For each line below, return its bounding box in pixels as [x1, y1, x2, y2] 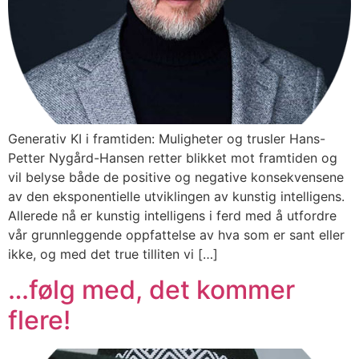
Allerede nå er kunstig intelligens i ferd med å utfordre [8, 207, 337, 224]
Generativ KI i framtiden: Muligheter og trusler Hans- [8, 130, 325, 147]
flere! [8, 305, 71, 337]
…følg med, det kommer [8, 274, 295, 306]
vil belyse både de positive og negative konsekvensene [8, 168, 344, 185]
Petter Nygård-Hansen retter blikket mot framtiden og [8, 149, 337, 166]
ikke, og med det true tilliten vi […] [8, 245, 218, 262]
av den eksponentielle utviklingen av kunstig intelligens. [8, 188, 345, 204]
